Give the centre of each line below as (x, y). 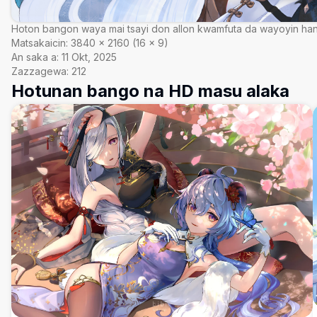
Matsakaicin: (40, 43)
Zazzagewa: (40, 71)
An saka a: (35, 57)
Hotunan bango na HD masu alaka (150, 91)
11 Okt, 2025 (89, 57)
